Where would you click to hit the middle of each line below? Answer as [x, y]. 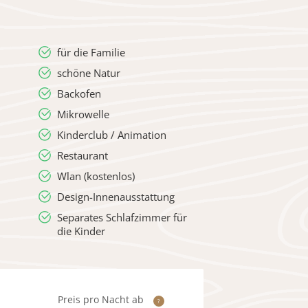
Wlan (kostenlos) [96, 176]
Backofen [79, 93]
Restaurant [82, 155]
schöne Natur [89, 73]
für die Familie [91, 52]
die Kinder [81, 231]
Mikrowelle [83, 114]
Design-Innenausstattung [116, 197]
